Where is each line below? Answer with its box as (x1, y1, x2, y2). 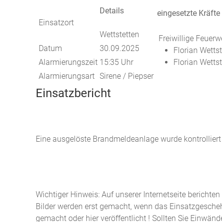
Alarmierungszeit (39, 57, 98, 67)
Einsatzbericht (36, 86, 111, 100)
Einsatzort (39, 18, 74, 27)
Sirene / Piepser (100, 71, 154, 81)
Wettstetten (100, 30, 139, 39)
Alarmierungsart (39, 71, 95, 81)
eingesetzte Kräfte (157, 8, 220, 18)
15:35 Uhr (100, 57, 133, 67)
